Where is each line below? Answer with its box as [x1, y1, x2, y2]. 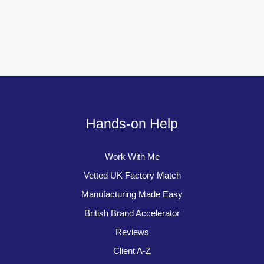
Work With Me [104, 151, 160, 161]
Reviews [115, 227, 149, 237]
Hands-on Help [86, 116, 178, 132]
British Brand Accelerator [84, 208, 180, 218]
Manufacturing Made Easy [81, 189, 183, 199]
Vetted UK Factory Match [83, 170, 181, 180]
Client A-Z [113, 246, 151, 256]
